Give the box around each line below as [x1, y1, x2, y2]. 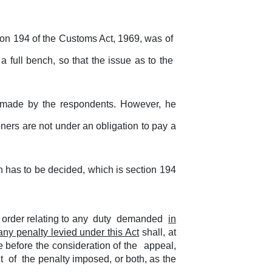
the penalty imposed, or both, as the [22, 254, 176, 264]
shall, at [139, 227, 176, 237]
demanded [117, 214, 166, 224]
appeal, [143, 240, 176, 251]
